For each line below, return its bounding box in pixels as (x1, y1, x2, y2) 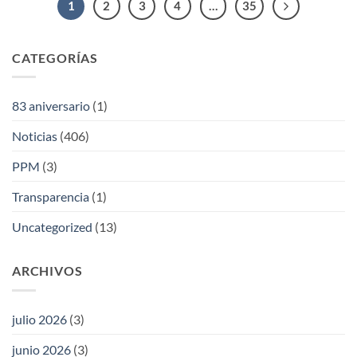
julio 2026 (12, 311, 67, 327)
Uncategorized (12, 219, 92, 235)
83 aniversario (12, 98, 90, 114)
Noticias (12, 128, 57, 144)
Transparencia (12, 189, 89, 205)
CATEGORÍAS (12, 49, 98, 65)
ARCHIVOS (12, 263, 83, 279)
